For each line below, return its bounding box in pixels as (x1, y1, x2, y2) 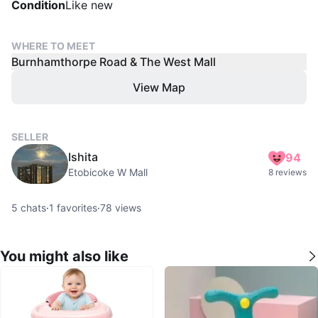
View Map (133, 79, 185, 94)
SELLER (11, 130, 48, 143)
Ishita (68, 149, 98, 164)
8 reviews (268, 166, 307, 177)
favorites (54, 201, 97, 214)
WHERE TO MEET (11, 39, 95, 52)
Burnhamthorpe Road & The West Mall (11, 54, 216, 69)
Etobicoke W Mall (68, 165, 148, 178)
